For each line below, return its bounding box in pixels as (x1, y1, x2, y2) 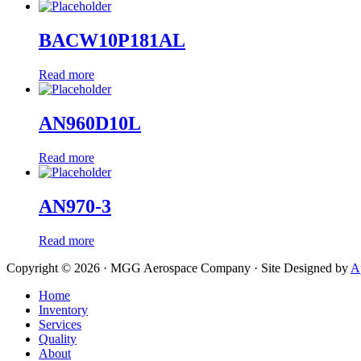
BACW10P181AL (39, 30, 185, 52)
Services (39, 317, 81, 331)
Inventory (39, 302, 88, 317)
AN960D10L (39, 112, 141, 134)
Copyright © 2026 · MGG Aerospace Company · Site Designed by (6, 260, 351, 275)
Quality (39, 331, 77, 346)
